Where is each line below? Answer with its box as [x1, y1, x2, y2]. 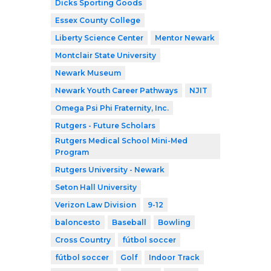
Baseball [112, 218, 146, 227]
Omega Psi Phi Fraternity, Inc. [55, 103, 169, 113]
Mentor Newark [155, 33, 215, 43]
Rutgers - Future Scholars [55, 121, 155, 131]
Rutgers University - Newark [55, 165, 165, 175]
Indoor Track [149, 253, 200, 263]
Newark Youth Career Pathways [55, 86, 178, 96]
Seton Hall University [55, 183, 137, 192]
